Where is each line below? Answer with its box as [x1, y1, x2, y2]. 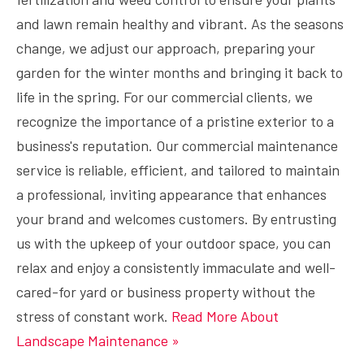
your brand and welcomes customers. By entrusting [16, 210, 336, 227]
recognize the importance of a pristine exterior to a [16, 112, 334, 130]
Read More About [171, 307, 279, 325]
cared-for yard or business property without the [16, 283, 315, 301]
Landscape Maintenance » [16, 331, 180, 349]
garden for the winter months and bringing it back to [16, 63, 343, 81]
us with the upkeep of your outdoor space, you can [16, 234, 331, 252]
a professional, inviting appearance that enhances [16, 185, 327, 203]
